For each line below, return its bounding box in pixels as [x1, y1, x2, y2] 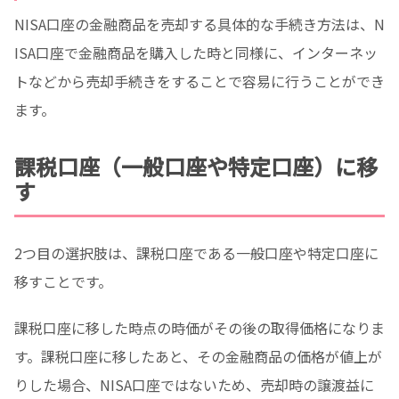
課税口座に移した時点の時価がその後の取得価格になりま [14, 317, 385, 339]
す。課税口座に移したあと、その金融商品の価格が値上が [14, 346, 382, 368]
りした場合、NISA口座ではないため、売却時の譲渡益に [14, 374, 374, 396]
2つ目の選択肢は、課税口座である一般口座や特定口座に [14, 241, 379, 264]
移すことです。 [14, 270, 112, 292]
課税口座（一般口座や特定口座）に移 [14, 150, 378, 182]
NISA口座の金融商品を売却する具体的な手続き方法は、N [14, 12, 385, 35]
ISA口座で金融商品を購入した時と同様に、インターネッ [14, 41, 378, 63]
